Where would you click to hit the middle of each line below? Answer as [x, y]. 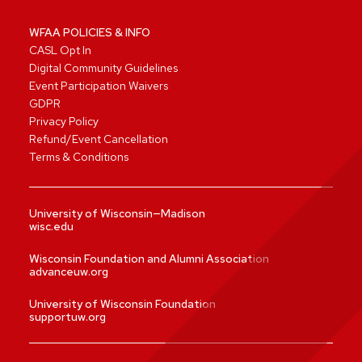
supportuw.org [67, 317]
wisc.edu [51, 227]
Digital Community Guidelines [103, 68]
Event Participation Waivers [99, 86]
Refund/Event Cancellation [99, 139]
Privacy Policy [64, 122]
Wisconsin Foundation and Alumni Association [149, 259]
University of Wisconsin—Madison [117, 214]
